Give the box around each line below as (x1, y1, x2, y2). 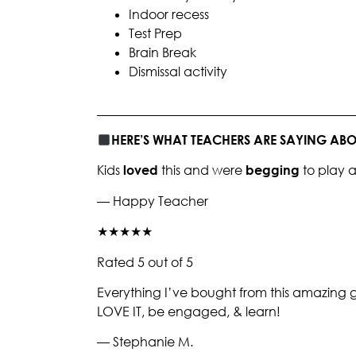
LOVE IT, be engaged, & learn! (97, 303, 281, 319)
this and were (158, 162, 246, 179)
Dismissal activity (129, 63, 227, 79)
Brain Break (129, 44, 196, 60)
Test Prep (129, 25, 182, 41)
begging (246, 162, 300, 179)
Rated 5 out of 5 (97, 253, 193, 270)
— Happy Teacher (97, 192, 208, 209)
